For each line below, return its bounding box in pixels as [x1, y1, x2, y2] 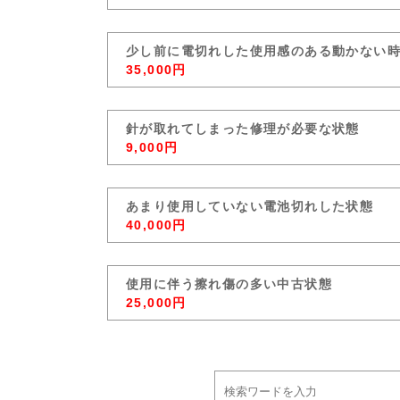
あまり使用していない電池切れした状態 [126, 199, 374, 213]
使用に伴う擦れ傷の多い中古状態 [126, 277, 332, 291]
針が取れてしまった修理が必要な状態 [126, 121, 360, 136]
